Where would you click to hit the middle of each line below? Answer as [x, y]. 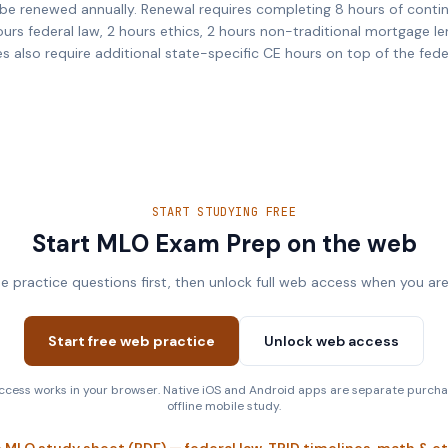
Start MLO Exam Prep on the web [224, 243]
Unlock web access [331, 341]
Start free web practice [131, 341]
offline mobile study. [224, 406]
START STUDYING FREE [224, 212]
